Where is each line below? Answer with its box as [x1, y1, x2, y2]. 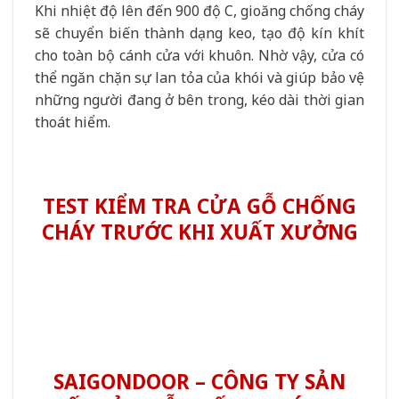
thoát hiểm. [35, 111, 110, 132]
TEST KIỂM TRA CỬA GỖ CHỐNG [43, 191, 356, 220]
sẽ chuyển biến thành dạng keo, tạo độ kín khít [35, 22, 364, 43]
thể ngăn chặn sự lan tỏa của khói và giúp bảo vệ [35, 67, 364, 87]
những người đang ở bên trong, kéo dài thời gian [35, 89, 364, 110]
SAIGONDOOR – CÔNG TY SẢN [53, 368, 346, 396]
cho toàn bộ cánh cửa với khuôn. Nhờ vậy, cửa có [35, 45, 364, 65]
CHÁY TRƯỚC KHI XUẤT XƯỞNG [41, 217, 358, 246]
